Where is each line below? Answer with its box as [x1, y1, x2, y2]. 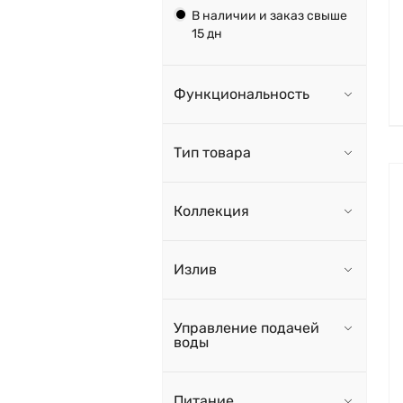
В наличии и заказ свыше [191, 8, 347, 24]
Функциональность [174, 85, 309, 103]
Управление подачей [174, 319, 319, 337]
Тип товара [174, 144, 251, 162]
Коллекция [174, 202, 249, 220]
